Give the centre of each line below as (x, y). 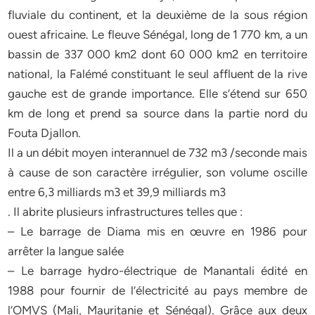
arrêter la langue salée (66, 251)
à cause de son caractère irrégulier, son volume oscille (157, 172)
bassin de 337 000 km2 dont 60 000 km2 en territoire (157, 54)
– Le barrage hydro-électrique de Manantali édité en (157, 271)
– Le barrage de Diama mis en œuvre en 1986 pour (157, 231)
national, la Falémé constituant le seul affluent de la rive (157, 74)
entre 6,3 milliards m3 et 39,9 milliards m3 (117, 192)
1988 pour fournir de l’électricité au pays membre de (157, 290)
